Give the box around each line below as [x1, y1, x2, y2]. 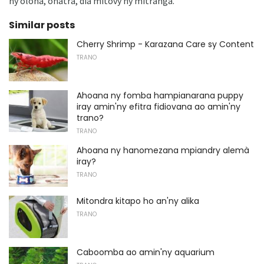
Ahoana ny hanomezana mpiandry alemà [77, 144, 249, 156]
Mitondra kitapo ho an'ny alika [77, 195, 199, 207]
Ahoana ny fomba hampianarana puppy [77, 89, 243, 101]
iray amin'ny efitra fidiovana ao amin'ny [77, 100, 240, 113]
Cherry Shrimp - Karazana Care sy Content [77, 38, 254, 51]
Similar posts [9, 18, 75, 32]
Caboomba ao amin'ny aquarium [77, 246, 214, 258]
